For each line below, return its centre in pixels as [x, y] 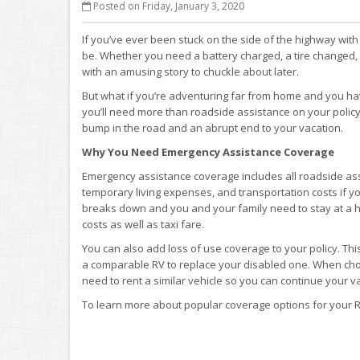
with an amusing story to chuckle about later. [190, 72]
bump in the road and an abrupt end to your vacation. [213, 128]
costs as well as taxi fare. [143, 224]
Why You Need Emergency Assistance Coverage [208, 152]
